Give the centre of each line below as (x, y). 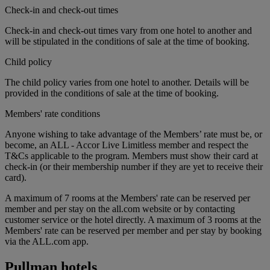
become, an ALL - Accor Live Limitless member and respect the (127, 145)
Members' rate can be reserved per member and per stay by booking (133, 231)
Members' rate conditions (52, 114)
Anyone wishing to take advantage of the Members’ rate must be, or (133, 134)
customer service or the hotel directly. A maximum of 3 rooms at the (133, 220)
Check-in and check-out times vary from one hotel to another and (128, 31)
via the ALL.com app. (47, 242)
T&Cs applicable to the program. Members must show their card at (131, 156)
